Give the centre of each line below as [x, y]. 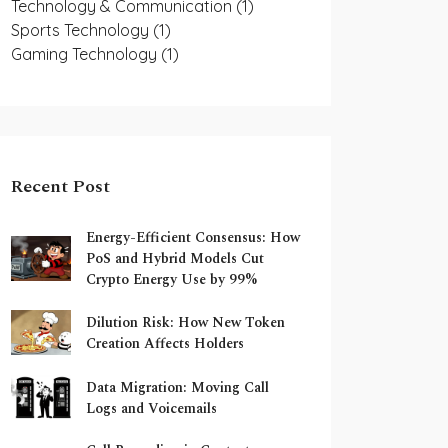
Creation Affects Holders [165, 343]
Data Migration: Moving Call [177, 387]
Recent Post [60, 186]
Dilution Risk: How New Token [185, 322]
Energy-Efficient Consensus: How [193, 237]
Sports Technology [82, 30]
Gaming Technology [86, 54]
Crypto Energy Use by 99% [171, 279]
